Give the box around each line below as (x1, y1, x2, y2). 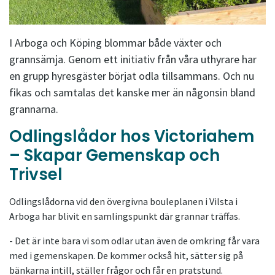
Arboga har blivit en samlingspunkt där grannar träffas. (9, 210, 240, 223)
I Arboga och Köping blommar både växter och (9, 36, 222, 50)
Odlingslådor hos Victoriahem (9, 125, 254, 148)
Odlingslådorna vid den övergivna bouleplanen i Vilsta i (9, 195, 238, 208)
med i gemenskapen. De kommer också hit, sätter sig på (9, 249, 243, 262)
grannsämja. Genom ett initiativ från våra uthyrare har (9, 52, 257, 67)
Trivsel (9, 163, 63, 186)
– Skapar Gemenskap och (9, 144, 220, 167)
